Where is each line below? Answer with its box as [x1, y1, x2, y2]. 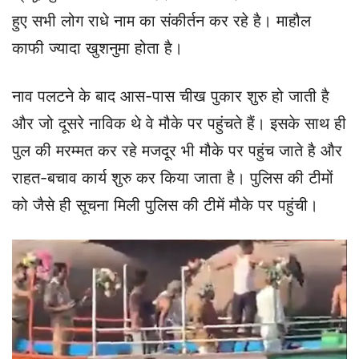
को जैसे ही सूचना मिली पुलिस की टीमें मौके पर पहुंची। [12, 195, 318, 215]
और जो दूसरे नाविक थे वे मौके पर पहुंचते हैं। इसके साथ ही [12, 113, 346, 133]
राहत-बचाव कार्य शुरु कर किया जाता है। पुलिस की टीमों [12, 167, 333, 188]
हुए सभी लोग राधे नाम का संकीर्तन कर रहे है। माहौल [12, 10, 311, 30]
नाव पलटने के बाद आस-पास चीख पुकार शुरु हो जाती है [12, 86, 329, 106]
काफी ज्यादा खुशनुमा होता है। [12, 38, 183, 58]
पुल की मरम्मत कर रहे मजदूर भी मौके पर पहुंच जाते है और [12, 140, 342, 160]
